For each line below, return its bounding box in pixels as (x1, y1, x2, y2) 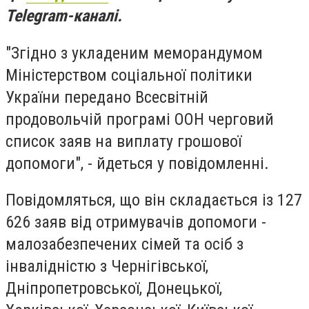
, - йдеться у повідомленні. (81, 153, 269, 173)
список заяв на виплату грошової (6, 131, 241, 151)
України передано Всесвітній (6, 87, 208, 107)
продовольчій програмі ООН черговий (6, 109, 274, 129)
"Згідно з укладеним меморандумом (6, 43, 263, 63)
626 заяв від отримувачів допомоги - (6, 212, 266, 232)
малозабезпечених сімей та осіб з (6, 235, 243, 255)
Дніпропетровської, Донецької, (6, 279, 222, 299)
